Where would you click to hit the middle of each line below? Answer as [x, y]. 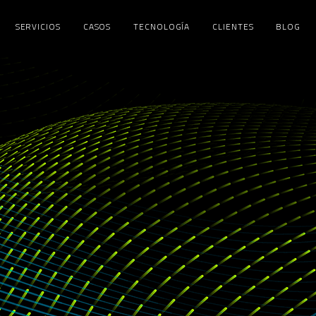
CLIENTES [233, 26]
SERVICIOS [38, 26]
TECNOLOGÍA [162, 26]
